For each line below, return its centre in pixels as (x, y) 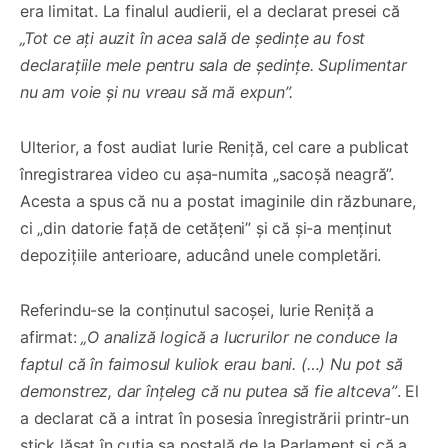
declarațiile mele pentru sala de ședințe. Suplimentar (213, 64)
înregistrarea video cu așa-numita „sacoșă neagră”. (207, 173)
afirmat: (51, 336)
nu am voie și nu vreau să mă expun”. (156, 91)
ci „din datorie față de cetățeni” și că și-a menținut (206, 227)
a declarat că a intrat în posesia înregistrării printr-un (214, 417)
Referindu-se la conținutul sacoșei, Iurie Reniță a (197, 309)
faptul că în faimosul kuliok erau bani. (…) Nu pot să (211, 363)
